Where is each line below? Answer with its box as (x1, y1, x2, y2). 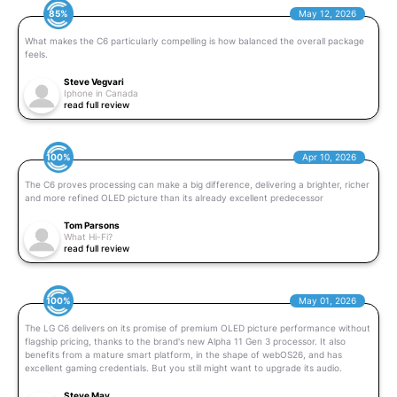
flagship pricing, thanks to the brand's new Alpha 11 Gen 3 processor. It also (25, 335, 346, 346)
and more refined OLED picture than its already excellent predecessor (25, 191, 323, 203)
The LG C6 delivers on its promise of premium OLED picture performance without (25, 322, 370, 333)
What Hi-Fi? (64, 230, 113, 242)
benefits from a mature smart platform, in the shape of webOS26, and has (25, 348, 342, 360)
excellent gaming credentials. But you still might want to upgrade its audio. (25, 362, 342, 373)
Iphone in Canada (64, 87, 138, 98)
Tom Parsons (64, 219, 120, 230)
